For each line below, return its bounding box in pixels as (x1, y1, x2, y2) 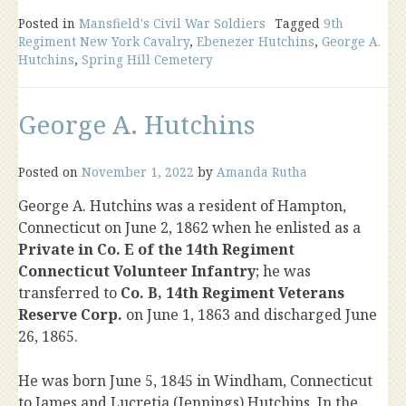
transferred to (18, 283, 121, 304)
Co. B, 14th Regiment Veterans (121, 283, 344, 304)
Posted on (18, 163, 82, 181)
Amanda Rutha (217, 163, 307, 181)
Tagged (275, 14, 324, 33)
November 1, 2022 (82, 163, 194, 181)
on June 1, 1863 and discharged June (122, 304, 377, 325)
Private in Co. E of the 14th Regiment (18, 239, 295, 260)
